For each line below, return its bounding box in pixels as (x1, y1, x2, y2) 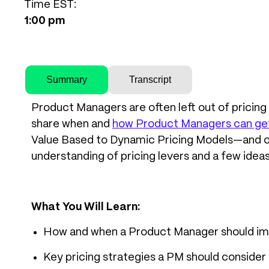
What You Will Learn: (31, 202, 140, 213)
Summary (46, 74, 87, 85)
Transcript (129, 74, 171, 85)
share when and (31, 119, 112, 130)
